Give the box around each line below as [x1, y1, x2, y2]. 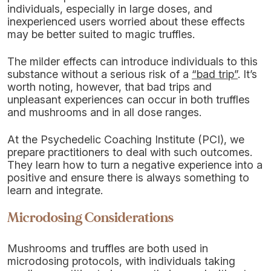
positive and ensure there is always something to [7, 171, 249, 184]
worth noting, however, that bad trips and [7, 80, 212, 93]
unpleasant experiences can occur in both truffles [7, 93, 250, 106]
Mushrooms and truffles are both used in [7, 242, 208, 255]
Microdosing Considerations [7, 209, 253, 227]
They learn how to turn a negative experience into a [7, 158, 263, 171]
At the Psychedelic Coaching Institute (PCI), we [7, 133, 244, 146]
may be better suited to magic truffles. [7, 28, 195, 41]
